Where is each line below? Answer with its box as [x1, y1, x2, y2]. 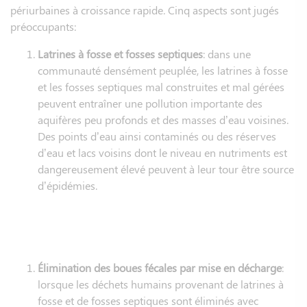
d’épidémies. [38, 177, 97, 193]
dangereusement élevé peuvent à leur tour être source [38, 161, 294, 176]
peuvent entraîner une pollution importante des [38, 95, 262, 110]
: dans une [203, 46, 251, 61]
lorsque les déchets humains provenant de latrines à [38, 276, 284, 291]
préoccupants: [10, 19, 76, 34]
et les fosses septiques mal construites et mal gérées [38, 79, 284, 94]
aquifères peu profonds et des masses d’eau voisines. [38, 112, 288, 127]
